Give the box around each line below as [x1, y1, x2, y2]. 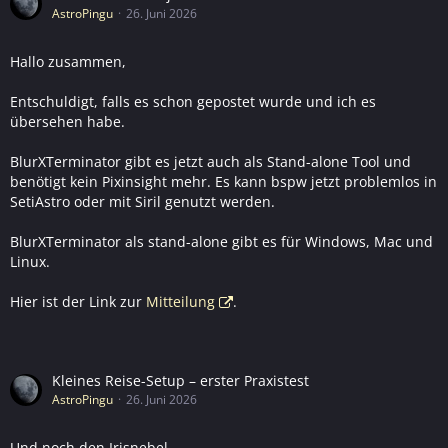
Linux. [10, 252, 50, 272]
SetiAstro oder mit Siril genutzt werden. [10, 192, 275, 212]
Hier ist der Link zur [10, 292, 146, 312]
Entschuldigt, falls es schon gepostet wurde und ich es [10, 92, 376, 112]
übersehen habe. [10, 112, 125, 132]
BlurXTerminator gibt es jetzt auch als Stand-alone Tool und [10, 152, 411, 172]
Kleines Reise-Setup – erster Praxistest [52, 371, 309, 391]
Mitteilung [146, 292, 215, 312]
